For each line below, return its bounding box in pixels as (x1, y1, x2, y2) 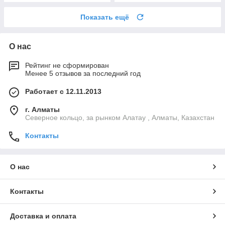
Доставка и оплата (10, 212, 76, 220)
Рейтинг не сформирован (25, 61, 109, 70)
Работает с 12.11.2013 (25, 87, 101, 96)
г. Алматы (25, 105, 60, 114)
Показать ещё (80, 13, 129, 22)
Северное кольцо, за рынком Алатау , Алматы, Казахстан (25, 114, 214, 122)
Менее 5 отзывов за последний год (25, 69, 141, 78)
